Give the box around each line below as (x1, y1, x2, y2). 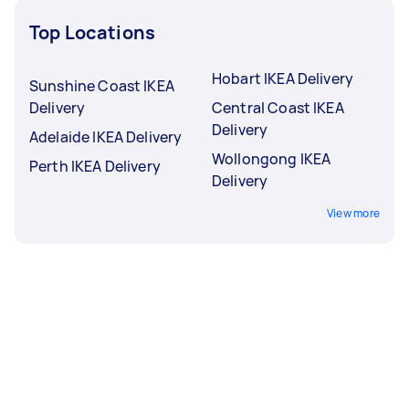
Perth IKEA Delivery (29, 155, 161, 176)
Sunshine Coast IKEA (29, 75, 174, 96)
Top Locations (29, 19, 155, 45)
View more (326, 204, 380, 221)
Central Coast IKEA (212, 97, 344, 118)
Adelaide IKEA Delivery (29, 126, 183, 147)
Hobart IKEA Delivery (212, 68, 353, 89)
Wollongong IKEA (212, 148, 331, 169)
